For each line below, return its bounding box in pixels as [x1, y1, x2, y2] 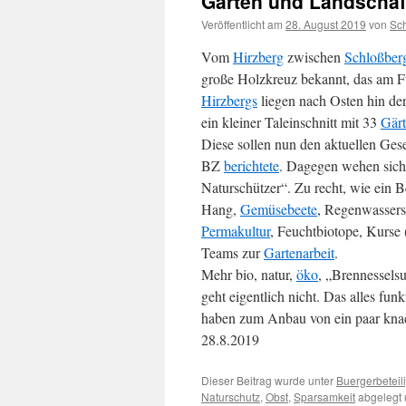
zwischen [284, 47, 344, 66]
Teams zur [201, 243, 264, 262]
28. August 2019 [285, 16, 366, 32]
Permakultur [201, 221, 270, 240]
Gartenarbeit [264, 243, 334, 262]
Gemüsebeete [240, 199, 317, 218]
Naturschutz [201, 389, 260, 404]
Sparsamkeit [294, 389, 355, 404]
